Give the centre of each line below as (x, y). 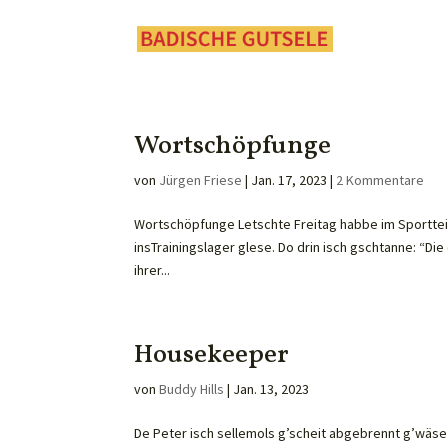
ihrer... (152, 270)
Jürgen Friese (201, 180)
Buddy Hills (192, 389)
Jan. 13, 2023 (271, 389)
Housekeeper (212, 355)
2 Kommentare (380, 180)
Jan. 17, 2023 (289, 180)
